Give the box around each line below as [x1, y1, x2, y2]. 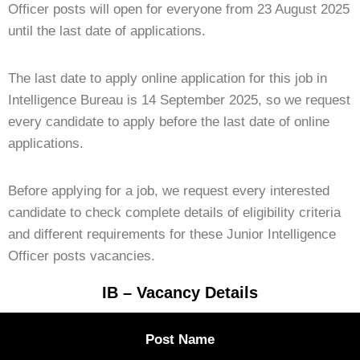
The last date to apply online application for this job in [8, 70, 327, 86]
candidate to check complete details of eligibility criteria [8, 204, 341, 220]
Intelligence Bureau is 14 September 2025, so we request [8, 92, 350, 108]
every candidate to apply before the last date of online [8, 113, 329, 129]
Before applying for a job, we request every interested [8, 182, 329, 198]
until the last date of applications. [8, 22, 206, 39]
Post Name [145, 331, 215, 347]
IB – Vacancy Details [102, 283, 258, 301]
